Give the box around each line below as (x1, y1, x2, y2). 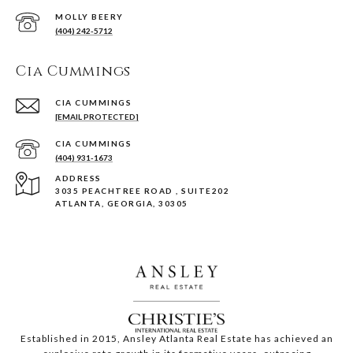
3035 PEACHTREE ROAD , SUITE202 (55, 186, 229, 196)
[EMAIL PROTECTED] (55, 112, 139, 122)
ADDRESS (55, 173, 102, 184)
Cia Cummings (16, 61, 131, 82)
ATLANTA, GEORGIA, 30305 (55, 199, 188, 209)
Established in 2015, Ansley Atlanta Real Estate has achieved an (20, 333, 333, 345)
